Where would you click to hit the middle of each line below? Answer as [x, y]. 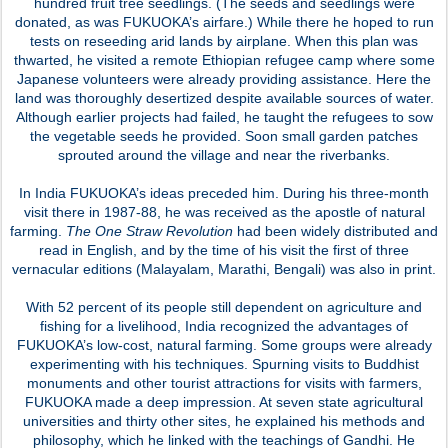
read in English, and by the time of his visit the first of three [224, 249]
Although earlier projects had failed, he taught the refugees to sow [224, 116]
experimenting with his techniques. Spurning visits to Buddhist [224, 363]
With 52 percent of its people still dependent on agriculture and [224, 306]
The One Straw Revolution [149, 230]
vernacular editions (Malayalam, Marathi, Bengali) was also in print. [224, 268]
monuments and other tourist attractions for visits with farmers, [224, 382]
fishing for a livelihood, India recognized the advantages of [224, 325]
